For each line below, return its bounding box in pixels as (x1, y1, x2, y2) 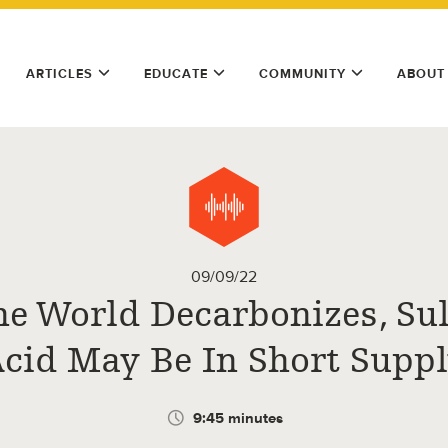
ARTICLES (26, 66, 93, 81)
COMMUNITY (259, 66, 346, 81)
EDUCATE (144, 66, 208, 81)
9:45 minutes (193, 409, 283, 427)
